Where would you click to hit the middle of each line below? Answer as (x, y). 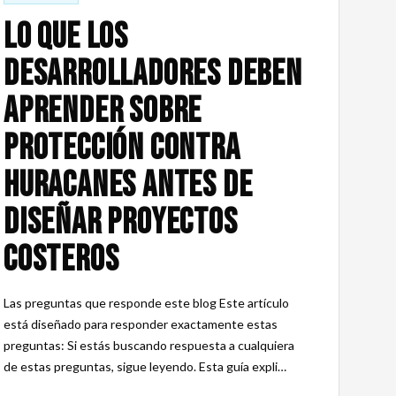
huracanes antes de (128, 186)
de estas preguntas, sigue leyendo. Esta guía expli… (145, 366)
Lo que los (66, 37)
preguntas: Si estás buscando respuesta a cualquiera (149, 345)
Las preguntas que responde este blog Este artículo (146, 303)
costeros (61, 260)
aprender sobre (103, 111)
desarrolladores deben (153, 74)
